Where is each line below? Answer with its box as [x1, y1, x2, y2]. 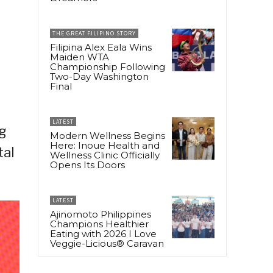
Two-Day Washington [50, 70, 149, 82]
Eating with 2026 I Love [50, 227, 157, 239]
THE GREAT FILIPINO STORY [52, 29, 136, 37]
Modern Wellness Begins [50, 129, 165, 141]
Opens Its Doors [50, 158, 125, 171]
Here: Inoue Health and [50, 139, 160, 151]
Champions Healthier [50, 218, 149, 230]
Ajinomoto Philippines [50, 208, 151, 220]
